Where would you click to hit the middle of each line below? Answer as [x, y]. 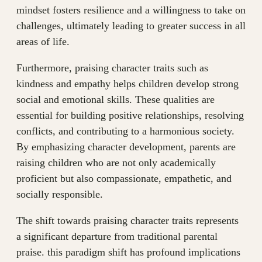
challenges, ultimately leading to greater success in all [131, 26]
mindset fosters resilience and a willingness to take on [131, 10]
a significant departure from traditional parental [117, 237]
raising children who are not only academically [116, 163]
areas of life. [43, 42]
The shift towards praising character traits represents [127, 221]
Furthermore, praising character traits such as [112, 68]
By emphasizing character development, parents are [126, 147]
